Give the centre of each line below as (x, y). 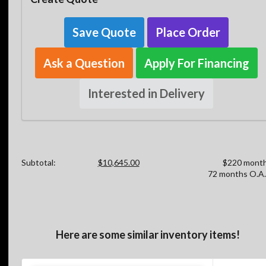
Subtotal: (39, 162)
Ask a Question (84, 63)
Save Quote (104, 32)
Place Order (188, 32)
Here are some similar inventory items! (148, 235)
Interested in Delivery (146, 94)
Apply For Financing (197, 63)
